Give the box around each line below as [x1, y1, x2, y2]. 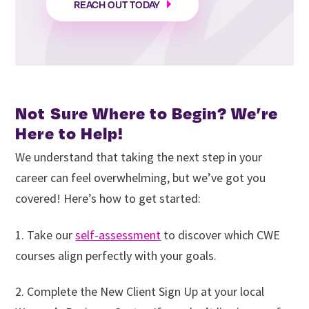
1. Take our [15, 226, 76, 243]
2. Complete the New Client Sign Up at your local [15, 283, 265, 300]
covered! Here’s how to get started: [15, 190, 201, 207]
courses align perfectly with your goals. [15, 247, 217, 263]
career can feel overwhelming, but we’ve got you [15, 170, 266, 186]
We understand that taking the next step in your [15, 149, 263, 166]
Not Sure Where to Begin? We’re [15, 101, 278, 123]
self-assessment [75, 226, 161, 243]
